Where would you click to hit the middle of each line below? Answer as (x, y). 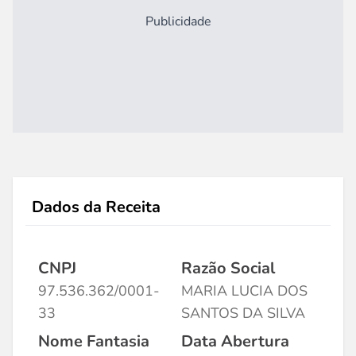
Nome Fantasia (94, 341)
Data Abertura (235, 341)
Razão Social (228, 268)
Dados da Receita (96, 207)
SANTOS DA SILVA (243, 313)
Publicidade (178, 21)
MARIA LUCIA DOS (244, 291)
